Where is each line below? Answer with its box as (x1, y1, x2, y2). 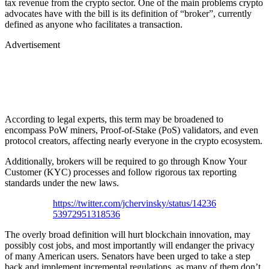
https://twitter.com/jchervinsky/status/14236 (53, 198, 216, 208)
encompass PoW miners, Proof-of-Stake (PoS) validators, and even (5, 124, 258, 135)
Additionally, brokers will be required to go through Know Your (5, 156, 247, 166)
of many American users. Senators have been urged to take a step (5, 250, 250, 261)
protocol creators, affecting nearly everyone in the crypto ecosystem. (5, 135, 262, 146)
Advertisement (5, 39, 60, 50)
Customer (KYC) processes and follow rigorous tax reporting (5, 166, 237, 177)
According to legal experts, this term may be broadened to (5, 113, 223, 124)
